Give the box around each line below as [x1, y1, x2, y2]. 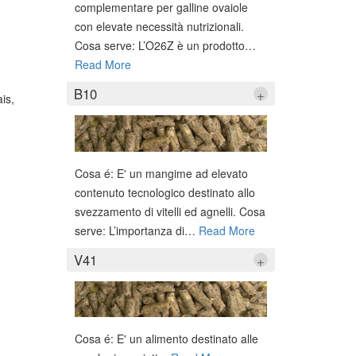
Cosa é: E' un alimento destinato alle [74, 330, 258, 346]
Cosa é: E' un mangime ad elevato [74, 164, 248, 181]
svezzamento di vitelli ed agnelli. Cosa [74, 203, 265, 219]
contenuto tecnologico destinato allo [74, 184, 255, 200]
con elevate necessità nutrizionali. [74, 18, 244, 35]
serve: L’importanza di [74, 222, 184, 238]
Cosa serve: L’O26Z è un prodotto [74, 37, 245, 54]
